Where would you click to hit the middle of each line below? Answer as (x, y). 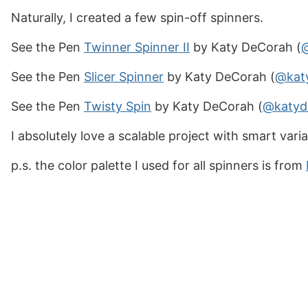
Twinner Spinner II (137, 47)
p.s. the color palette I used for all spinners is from (158, 165)
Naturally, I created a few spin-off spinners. (137, 18)
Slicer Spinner (124, 77)
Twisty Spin (118, 106)
